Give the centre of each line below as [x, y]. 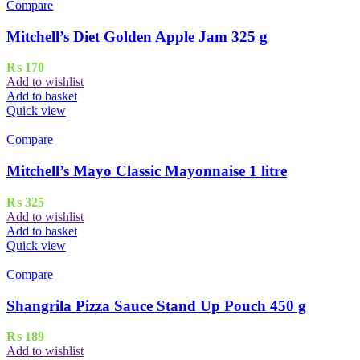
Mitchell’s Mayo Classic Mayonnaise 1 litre [147, 171]
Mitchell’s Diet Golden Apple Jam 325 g [137, 36]
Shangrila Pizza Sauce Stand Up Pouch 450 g [156, 305]
